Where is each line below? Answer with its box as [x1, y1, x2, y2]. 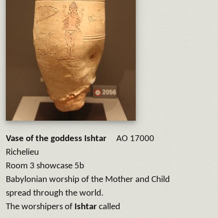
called [99, 202, 120, 212]
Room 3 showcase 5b [6, 161, 84, 171]
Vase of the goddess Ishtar [6, 134, 107, 144]
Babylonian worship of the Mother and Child [6, 175, 170, 184]
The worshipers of [6, 202, 74, 212]
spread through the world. [6, 188, 104, 198]
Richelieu [6, 147, 39, 157]
